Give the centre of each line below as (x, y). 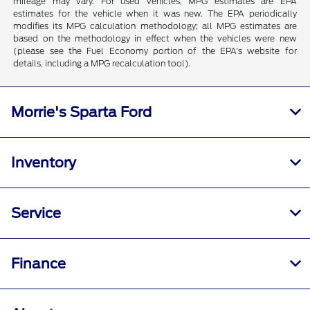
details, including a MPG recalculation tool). (102, 64)
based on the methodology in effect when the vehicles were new (155, 39)
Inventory (44, 163)
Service (36, 213)
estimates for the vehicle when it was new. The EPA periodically (155, 14)
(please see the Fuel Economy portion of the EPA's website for (155, 51)
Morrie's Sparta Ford (81, 112)
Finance (38, 264)
